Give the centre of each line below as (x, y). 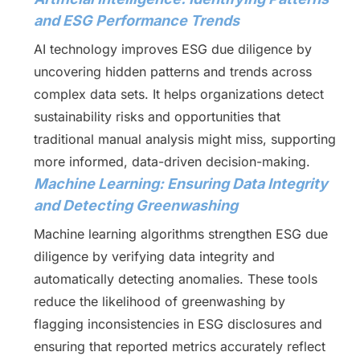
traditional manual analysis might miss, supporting (184, 139)
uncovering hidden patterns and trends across (172, 72)
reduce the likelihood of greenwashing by (159, 301)
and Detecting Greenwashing (135, 205)
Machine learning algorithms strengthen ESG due (180, 234)
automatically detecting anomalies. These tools (175, 279)
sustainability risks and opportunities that (157, 117)
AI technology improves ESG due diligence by (172, 49)
